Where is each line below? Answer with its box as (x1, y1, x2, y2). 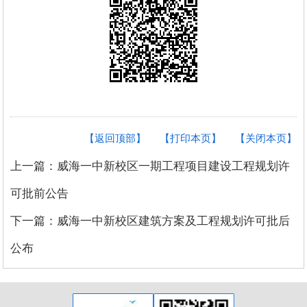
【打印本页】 (159, 130, 221, 145)
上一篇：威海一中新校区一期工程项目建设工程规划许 (10, 156, 291, 174)
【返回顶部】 (84, 130, 146, 145)
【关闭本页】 (234, 130, 297, 145)
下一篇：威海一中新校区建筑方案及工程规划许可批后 (10, 211, 291, 229)
